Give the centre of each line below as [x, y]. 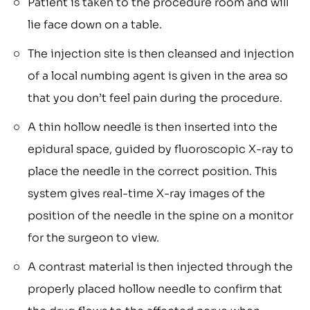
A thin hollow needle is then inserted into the [153, 127]
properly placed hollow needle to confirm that [155, 289]
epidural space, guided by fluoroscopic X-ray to [161, 149]
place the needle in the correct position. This [152, 172]
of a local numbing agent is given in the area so [158, 76]
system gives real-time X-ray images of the [146, 194]
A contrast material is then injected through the [160, 267]
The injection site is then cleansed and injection [161, 54]
